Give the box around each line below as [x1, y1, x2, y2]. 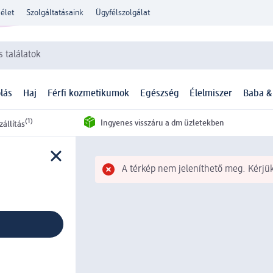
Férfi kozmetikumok [47, 89, 129, 99]
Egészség [140, 89, 179, 99]
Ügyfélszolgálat [96, 9, 150, 17]
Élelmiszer [190, 89, 233, 99]
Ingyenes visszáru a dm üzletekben [100, 118, 224, 127]
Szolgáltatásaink [26, 9, 83, 17]
